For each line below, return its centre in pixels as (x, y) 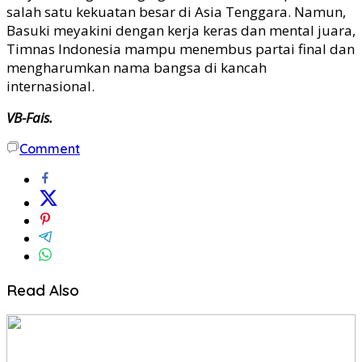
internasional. (51, 86)
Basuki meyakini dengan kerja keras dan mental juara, (181, 30)
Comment (50, 148)
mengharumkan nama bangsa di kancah (137, 67)
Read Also (43, 290)
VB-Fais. (29, 117)
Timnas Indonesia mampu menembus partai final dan (181, 48)
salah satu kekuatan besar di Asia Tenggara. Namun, (176, 11)
